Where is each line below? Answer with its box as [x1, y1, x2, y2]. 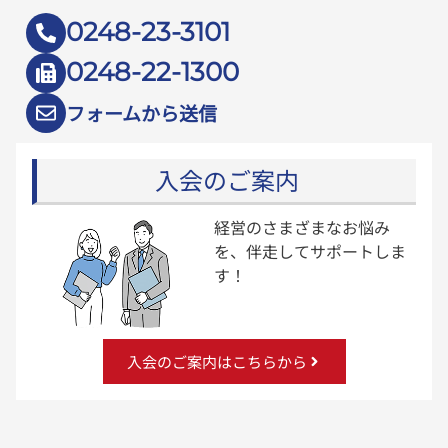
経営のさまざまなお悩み [213, 214, 390, 239]
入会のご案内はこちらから [126, 350, 307, 372]
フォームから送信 [66, 99, 217, 127]
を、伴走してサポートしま [213, 238, 406, 263]
